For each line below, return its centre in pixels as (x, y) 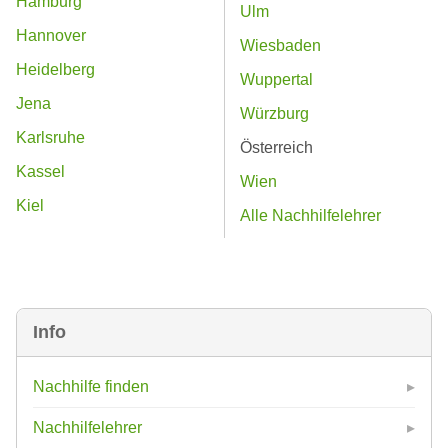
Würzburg (274, 114)
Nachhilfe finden (91, 387)
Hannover (51, 36)
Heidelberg (55, 70)
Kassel (40, 172)
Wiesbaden (280, 46)
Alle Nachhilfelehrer (310, 216)
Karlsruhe (50, 138)
